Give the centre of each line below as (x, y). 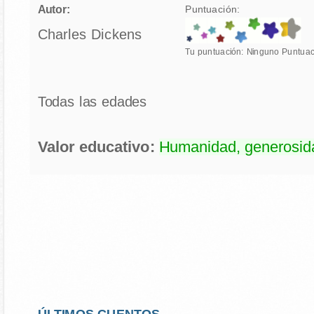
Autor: (54, 9)
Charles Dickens (90, 35)
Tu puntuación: (216, 52)
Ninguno (264, 52)
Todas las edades (92, 102)
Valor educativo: (98, 148)
